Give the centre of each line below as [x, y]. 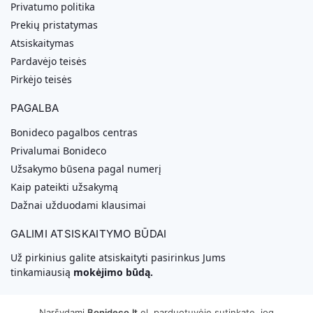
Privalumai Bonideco [58, 150]
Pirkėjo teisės [41, 80]
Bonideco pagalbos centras [74, 132]
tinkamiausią [42, 272]
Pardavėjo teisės [49, 61]
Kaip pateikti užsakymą [64, 187]
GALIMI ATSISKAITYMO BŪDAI [89, 233]
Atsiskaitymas [42, 43]
